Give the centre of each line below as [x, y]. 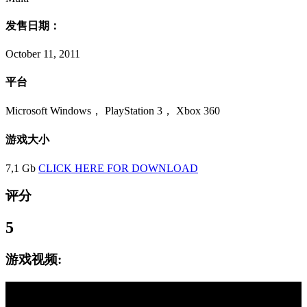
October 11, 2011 [43, 54]
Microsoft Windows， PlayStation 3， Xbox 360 [113, 110]
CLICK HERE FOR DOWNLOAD [118, 168]
